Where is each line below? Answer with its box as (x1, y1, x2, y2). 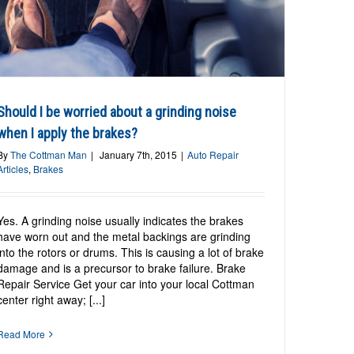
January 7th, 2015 (100, 148, 178, 162)
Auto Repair (187, 148, 239, 162)
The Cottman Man (10, 148, 88, 162)
